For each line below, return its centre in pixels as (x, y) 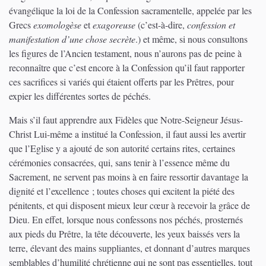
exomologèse (58, 24)
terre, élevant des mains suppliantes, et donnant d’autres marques (129, 248)
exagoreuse (113, 24)
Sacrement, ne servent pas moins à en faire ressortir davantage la (129, 176)
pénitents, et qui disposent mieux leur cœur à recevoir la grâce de (129, 205)
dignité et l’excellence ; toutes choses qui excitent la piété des (122, 191)
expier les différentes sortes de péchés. (80, 96)
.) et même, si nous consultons (191, 39)
